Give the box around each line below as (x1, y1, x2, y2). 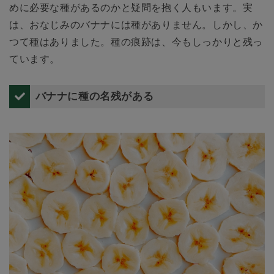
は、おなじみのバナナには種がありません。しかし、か (9, 19, 264, 30)
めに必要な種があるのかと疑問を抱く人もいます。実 (9, 2, 253, 13)
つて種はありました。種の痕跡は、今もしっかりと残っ (9, 36, 264, 47)
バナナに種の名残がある (35, 90, 154, 102)
